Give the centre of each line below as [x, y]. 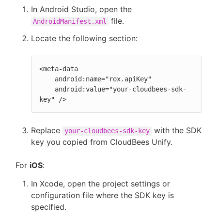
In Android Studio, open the [81, 9]
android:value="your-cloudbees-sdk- [47, 89]
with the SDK [177, 130]
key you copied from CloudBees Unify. [102, 142]
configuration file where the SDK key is [102, 195]
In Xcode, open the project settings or [101, 184]
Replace [47, 130]
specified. [49, 207]
